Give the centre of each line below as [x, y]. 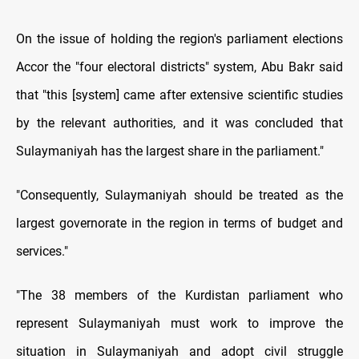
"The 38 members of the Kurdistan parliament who [179, 296]
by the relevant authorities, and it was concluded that [179, 123]
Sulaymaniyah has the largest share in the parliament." [170, 151]
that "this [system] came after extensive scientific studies [179, 95]
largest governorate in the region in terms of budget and [179, 224]
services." [42, 252]
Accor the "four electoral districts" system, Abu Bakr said [179, 67]
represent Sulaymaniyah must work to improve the [179, 324]
